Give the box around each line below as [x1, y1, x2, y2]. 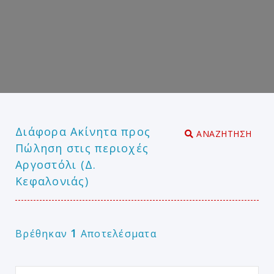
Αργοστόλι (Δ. [15, 157, 97, 172]
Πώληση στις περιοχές [15, 141, 149, 155]
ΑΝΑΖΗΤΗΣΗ [193, 128, 252, 139]
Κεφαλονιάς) [15, 174, 89, 188]
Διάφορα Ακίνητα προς [15, 124, 150, 139]
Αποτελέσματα [77, 227, 157, 240]
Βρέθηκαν [15, 227, 71, 240]
